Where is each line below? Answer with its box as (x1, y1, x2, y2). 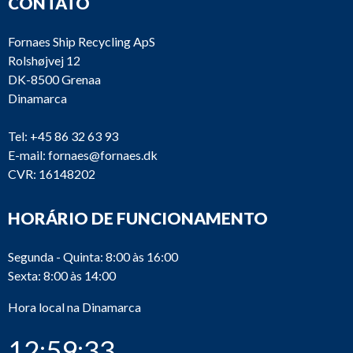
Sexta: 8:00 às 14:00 (8, 268, 116, 283)
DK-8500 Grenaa (8, 72, 101, 87)
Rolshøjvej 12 (8, 53, 80, 68)
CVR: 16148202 (8, 166, 95, 181)
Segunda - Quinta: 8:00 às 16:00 (8, 249, 178, 264)
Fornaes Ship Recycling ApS (8, 34, 155, 49)
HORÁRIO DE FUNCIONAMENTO (8, 208, 268, 228)
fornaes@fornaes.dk (48, 147, 158, 162)
